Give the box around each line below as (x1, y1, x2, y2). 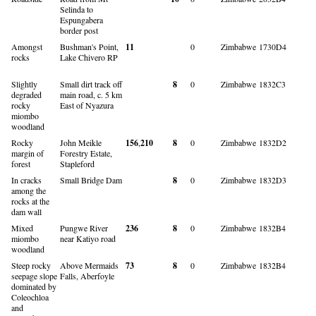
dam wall (11, 205, 42, 217)
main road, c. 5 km (60, 88, 122, 100)
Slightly (11, 78, 37, 90)
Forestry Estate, (60, 147, 112, 159)
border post (60, 24, 98, 36)
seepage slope (11, 269, 57, 281)
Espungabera (60, 13, 103, 25)
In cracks (11, 174, 42, 186)
